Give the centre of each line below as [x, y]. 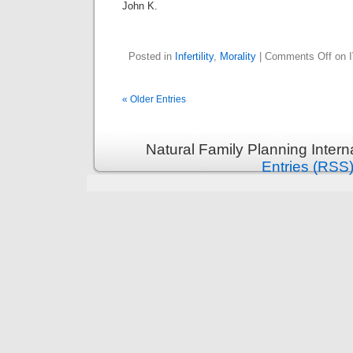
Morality [238, 56]
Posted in [152, 56]
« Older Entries [154, 99]
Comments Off [298, 56]
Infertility [194, 56]
